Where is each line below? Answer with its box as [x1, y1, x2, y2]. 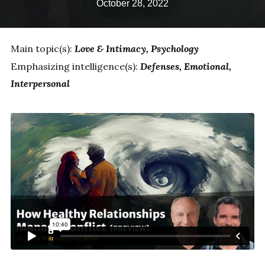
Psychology [150, 43, 199, 55]
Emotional [183, 60, 229, 72]
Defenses [140, 60, 179, 72]
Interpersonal [10, 77, 70, 90]
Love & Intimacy [74, 43, 146, 55]
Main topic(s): [10, 43, 75, 55]
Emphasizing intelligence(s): [10, 60, 140, 72]
